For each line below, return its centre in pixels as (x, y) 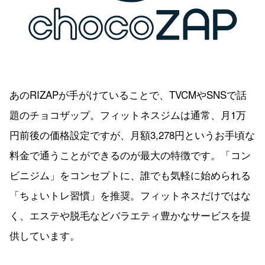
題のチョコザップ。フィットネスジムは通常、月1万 (128, 115)
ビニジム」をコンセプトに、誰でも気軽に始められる (130, 175)
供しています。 (45, 235)
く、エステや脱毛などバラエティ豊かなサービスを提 (130, 215)
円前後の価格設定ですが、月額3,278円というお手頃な (132, 135)
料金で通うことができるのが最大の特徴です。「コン (130, 155)
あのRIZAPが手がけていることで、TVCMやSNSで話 (128, 95)
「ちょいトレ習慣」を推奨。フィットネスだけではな (130, 195)
